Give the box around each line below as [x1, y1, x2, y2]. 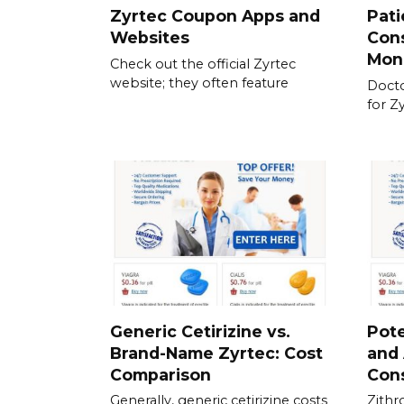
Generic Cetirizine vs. [110, 321, 290, 341]
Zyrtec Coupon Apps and [110, 5, 320, 25]
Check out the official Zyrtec [110, 55, 296, 72]
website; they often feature [110, 74, 289, 91]
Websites [110, 27, 189, 47]
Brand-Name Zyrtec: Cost [110, 343, 323, 363]
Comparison [110, 364, 211, 384]
